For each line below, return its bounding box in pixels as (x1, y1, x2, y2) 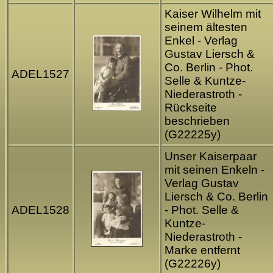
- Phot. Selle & (165, 204, 239, 217)
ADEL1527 (12, 68, 69, 81)
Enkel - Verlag (165, 34, 238, 48)
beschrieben (165, 115, 230, 128)
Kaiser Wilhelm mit (165, 7, 261, 21)
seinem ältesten (165, 21, 247, 34)
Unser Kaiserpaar (165, 150, 257, 163)
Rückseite (165, 101, 217, 115)
